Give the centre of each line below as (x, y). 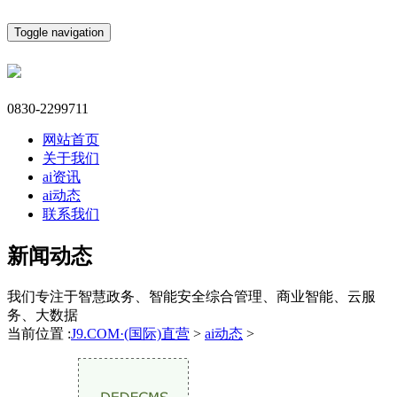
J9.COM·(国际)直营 (130, 333)
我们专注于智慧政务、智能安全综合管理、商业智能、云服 (191, 296)
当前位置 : (39, 333)
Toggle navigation (59, 32)
